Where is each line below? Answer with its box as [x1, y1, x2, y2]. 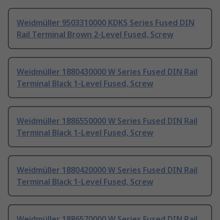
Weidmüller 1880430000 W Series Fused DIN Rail [17, 66, 197, 78]
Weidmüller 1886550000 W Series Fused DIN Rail [17, 115, 197, 127]
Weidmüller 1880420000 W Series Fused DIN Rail [17, 165, 197, 176]
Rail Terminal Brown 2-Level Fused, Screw [17, 29, 173, 40]
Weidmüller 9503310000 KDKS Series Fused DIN [17, 17, 194, 28]
